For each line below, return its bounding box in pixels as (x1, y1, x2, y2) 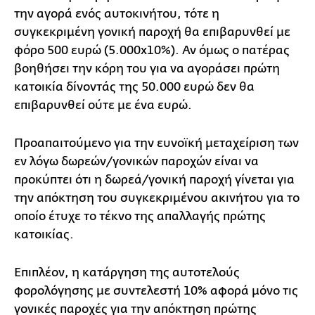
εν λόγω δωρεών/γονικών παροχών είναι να (14, 154, 259, 168)
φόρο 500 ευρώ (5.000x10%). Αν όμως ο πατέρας (14, 43, 290, 57)
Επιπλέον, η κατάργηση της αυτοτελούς (14, 265, 240, 279)
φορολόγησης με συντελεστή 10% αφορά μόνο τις (14, 283, 298, 297)
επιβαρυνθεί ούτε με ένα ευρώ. (14, 98, 192, 112)
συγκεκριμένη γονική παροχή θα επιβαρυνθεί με (14, 25, 290, 39)
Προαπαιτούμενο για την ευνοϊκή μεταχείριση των (14, 136, 299, 150)
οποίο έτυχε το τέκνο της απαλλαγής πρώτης (14, 209, 266, 223)
